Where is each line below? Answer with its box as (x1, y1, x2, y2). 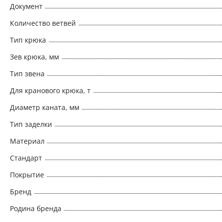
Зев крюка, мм (10, 52, 59, 61)
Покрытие (10, 169, 44, 179)
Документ (10, 1, 43, 11)
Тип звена (10, 68, 45, 78)
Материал (10, 136, 45, 146)
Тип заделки (10, 119, 52, 129)
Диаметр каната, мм (10, 102, 79, 112)
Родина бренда (10, 203, 61, 213)
